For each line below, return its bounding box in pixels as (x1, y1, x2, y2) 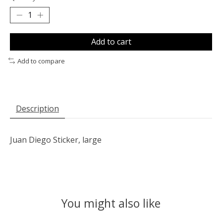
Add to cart (91, 36, 131, 47)
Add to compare (17, 56, 65, 65)
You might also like (61, 195, 161, 212)
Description (16, 103, 59, 114)
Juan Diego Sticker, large (10, 134, 102, 146)
